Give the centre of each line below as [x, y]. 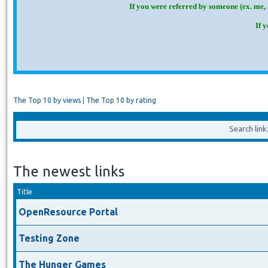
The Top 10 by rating [121, 100]
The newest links [69, 172]
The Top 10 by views [47, 100]
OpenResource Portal [68, 211]
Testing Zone [49, 238]
